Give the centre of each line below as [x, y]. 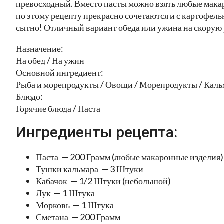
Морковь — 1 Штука [75, 205]
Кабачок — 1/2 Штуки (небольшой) [103, 181]
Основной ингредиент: [60, 72]
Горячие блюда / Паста [58, 108]
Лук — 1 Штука [65, 193]
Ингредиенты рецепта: [97, 132]
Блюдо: [29, 96]
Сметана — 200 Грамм [78, 217]
